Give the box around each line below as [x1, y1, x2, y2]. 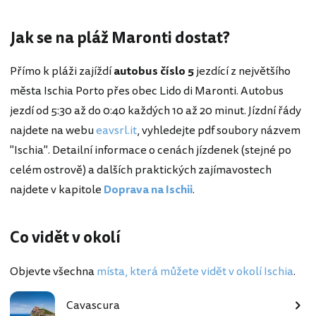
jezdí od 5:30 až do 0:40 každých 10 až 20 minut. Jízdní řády [10, 102, 301, 120]
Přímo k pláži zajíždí [10, 63, 114, 80]
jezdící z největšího [194, 63, 291, 80]
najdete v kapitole [10, 181, 104, 199]
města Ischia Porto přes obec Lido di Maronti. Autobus [10, 83, 284, 100]
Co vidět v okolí [10, 226, 121, 250]
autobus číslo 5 [114, 63, 194, 80]
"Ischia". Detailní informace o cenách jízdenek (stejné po [10, 142, 291, 159]
